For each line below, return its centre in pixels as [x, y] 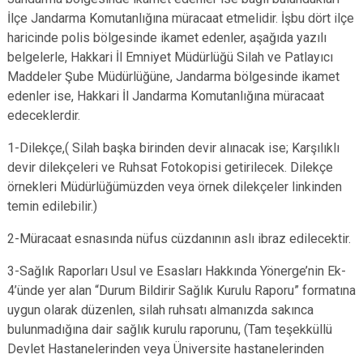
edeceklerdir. [44, 115]
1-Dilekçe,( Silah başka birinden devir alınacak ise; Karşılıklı [173, 148]
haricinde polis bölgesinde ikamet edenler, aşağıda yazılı [167, 38]
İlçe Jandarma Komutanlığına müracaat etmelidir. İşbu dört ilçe [181, 18]
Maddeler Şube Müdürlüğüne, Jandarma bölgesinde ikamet [173, 77]
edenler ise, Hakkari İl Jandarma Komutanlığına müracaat [166, 96]
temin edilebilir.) [52, 206]
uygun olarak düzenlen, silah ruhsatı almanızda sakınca [160, 310]
